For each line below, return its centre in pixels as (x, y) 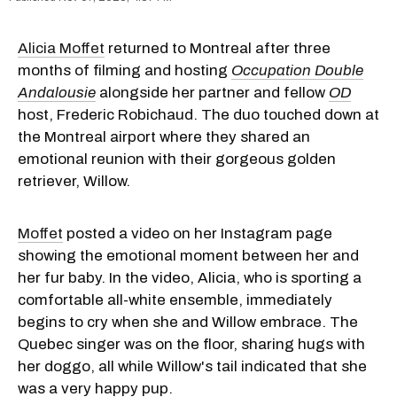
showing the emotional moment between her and (188, 256)
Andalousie (57, 93)
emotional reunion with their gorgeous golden (177, 160)
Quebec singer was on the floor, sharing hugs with (191, 345)
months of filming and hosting (125, 71)
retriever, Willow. (74, 182)
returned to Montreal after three (218, 49)
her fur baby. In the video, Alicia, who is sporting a (190, 278)
